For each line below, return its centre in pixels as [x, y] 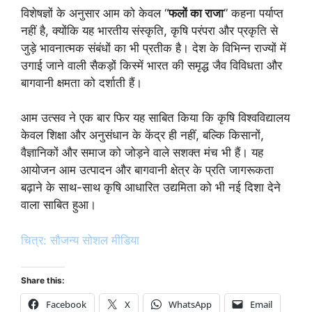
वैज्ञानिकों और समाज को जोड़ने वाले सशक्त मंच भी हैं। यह [142, 153]
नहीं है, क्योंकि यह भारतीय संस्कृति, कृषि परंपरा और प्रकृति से [149, 30]
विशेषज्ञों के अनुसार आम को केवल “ [95, 13]
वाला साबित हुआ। [58, 205]
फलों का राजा [196, 13]
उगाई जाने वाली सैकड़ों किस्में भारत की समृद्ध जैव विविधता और [151, 65]
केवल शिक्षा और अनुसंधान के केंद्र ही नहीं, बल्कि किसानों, [142, 135]
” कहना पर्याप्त [253, 13]
